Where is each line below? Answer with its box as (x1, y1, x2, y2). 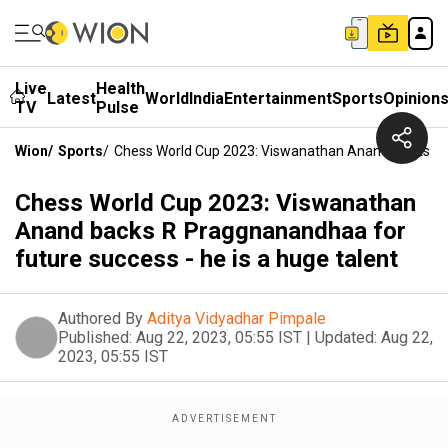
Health (96, 79, 145, 98)
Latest (47, 88, 96, 108)
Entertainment (224, 88, 332, 108)
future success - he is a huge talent (15, 245, 398, 273)
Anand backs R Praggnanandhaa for (15, 217, 406, 245)
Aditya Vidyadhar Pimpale (147, 309, 326, 328)
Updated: (315, 328, 377, 347)
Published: (58, 328, 132, 347)
